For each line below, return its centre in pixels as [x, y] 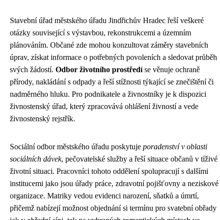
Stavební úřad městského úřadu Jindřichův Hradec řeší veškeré [107, 21]
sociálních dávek [36, 159]
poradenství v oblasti [175, 147]
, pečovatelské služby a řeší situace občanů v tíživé [139, 159]
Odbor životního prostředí [99, 70]
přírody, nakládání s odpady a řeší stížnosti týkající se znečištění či [112, 82]
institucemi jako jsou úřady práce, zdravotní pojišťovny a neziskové [114, 184]
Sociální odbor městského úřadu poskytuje [76, 147]
